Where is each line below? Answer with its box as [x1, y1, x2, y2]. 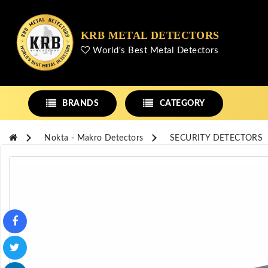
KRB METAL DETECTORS [81, 29, 220, 41]
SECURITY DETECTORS [170, 134, 263, 142]
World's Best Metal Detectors [90, 45, 218, 55]
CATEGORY [159, 99, 205, 108]
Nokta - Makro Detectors [44, 134, 144, 142]
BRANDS [62, 99, 99, 108]
